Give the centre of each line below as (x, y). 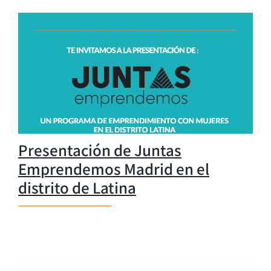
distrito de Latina (77, 187)
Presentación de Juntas (100, 150)
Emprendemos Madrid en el (114, 168)
